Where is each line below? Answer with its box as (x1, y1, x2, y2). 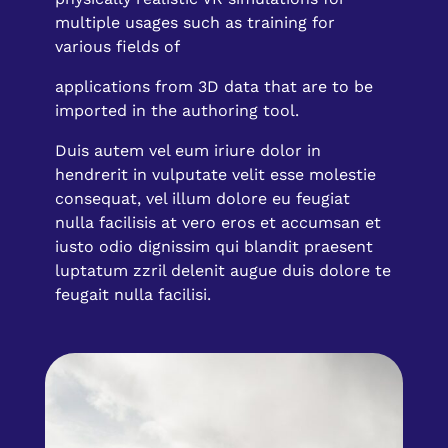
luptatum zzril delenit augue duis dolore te (55, 261, 391, 281)
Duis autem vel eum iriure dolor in (55, 141, 321, 161)
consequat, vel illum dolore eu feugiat (55, 189, 350, 209)
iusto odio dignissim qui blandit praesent (55, 237, 373, 257)
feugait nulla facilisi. (55, 285, 211, 305)
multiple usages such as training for (55, 13, 335, 33)
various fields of (55, 37, 180, 57)
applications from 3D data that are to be (55, 77, 373, 97)
